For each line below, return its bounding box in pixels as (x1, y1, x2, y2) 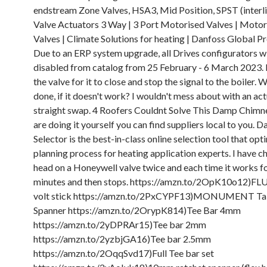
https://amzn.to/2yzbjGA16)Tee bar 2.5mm (33, 233, 211, 244)
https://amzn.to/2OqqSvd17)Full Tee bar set (33, 247, 214, 259)
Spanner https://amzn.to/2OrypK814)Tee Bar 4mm (33, 204, 241, 216)
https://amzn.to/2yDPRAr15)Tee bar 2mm (33, 219, 206, 230)
